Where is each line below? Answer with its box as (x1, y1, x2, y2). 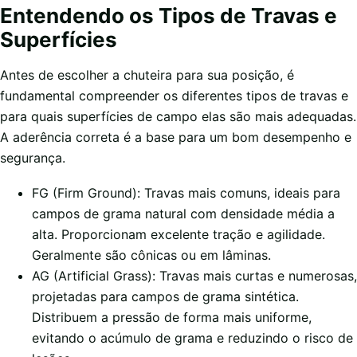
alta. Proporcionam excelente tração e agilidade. (32, 226, 325, 242)
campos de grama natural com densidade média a (32, 205, 335, 222)
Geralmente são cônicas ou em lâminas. (32, 246, 271, 263)
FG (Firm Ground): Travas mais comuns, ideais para (32, 184, 340, 201)
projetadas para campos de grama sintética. (32, 288, 299, 304)
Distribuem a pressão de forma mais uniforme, (32, 308, 312, 325)
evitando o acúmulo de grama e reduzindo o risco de (32, 329, 353, 346)
